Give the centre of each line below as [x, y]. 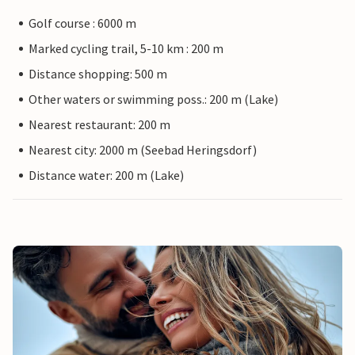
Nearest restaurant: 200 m [99, 125]
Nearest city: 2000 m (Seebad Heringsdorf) [143, 150]
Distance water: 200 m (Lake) [106, 176]
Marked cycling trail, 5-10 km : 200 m [126, 49]
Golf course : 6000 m [82, 23]
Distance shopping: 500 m [98, 74]
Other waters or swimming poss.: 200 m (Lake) [153, 99]
